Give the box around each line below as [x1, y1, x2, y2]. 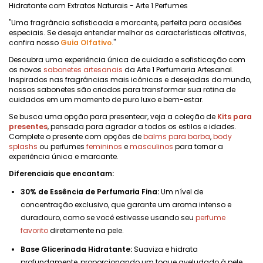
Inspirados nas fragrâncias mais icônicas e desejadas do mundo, [9, 75, 251, 85]
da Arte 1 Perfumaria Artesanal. [123, 65, 234, 75]
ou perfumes [38, 141, 86, 151]
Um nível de [159, 187, 203, 197]
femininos [86, 141, 122, 151]
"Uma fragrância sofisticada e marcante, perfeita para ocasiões [9, 18, 242, 28]
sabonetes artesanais [43, 65, 123, 75]
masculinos [130, 141, 173, 151]
